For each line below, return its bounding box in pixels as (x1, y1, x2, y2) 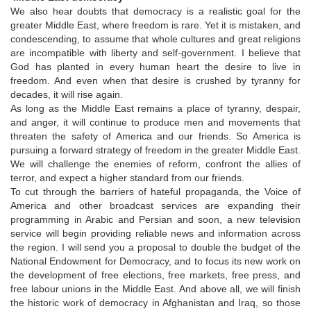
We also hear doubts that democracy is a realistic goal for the (10, 5, 301, 17)
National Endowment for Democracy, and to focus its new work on (10, 255, 301, 267)
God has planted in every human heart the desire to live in (10, 60, 301, 72)
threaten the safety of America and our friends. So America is (10, 130, 301, 142)
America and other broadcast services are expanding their (10, 199, 301, 211)
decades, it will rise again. (10, 88, 123, 100)
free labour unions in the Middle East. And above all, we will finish (10, 283, 301, 294)
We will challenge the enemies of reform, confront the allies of (10, 158, 301, 169)
